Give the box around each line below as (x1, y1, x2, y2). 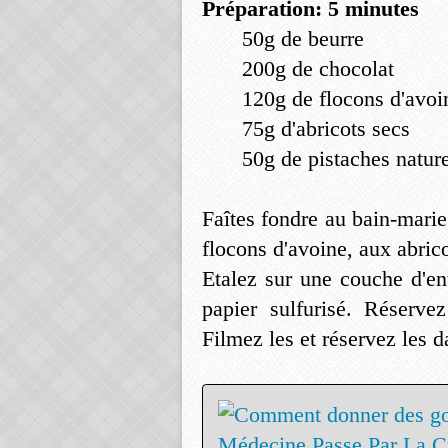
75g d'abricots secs (242, 116, 410, 141)
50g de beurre (242, 26, 364, 51)
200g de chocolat (242, 56, 394, 81)
